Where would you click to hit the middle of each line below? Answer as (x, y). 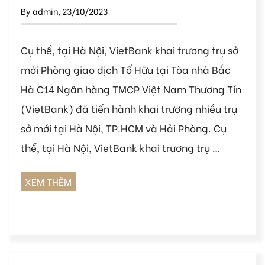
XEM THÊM (48, 182)
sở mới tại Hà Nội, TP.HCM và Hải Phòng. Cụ (124, 127)
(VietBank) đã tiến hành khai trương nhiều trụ (129, 108)
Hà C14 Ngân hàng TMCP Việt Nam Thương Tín (131, 88)
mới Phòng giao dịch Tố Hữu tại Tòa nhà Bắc (126, 69)
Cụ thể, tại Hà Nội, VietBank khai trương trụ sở (130, 49)
